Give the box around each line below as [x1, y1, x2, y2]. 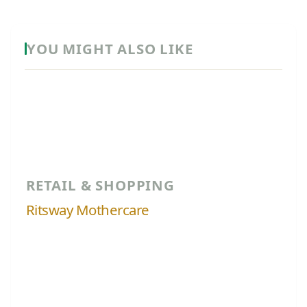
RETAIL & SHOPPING [26, 175, 175, 195]
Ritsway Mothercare [26, 199, 149, 219]
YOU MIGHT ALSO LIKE [27, 38, 193, 58]
